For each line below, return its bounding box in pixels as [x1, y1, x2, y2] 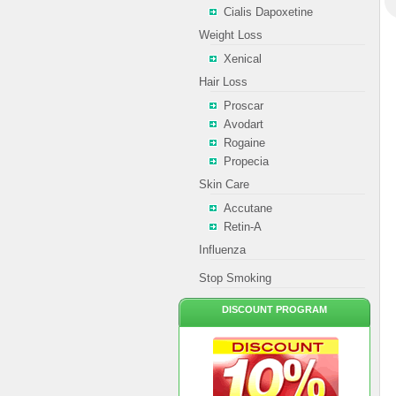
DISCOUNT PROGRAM [222, 304, 327, 315]
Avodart [224, 118, 263, 131]
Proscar [224, 99, 263, 112]
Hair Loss [199, 75, 247, 88]
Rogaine [224, 136, 265, 149]
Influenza [199, 243, 246, 256]
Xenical [224, 52, 262, 65]
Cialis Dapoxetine [224, 5, 313, 19]
